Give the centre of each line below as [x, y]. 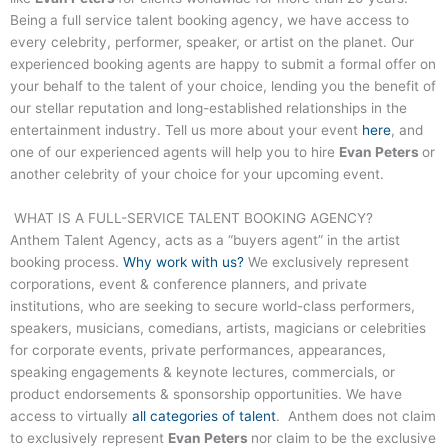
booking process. [66, 261]
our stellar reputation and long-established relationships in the [208, 107]
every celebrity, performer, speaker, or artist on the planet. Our [212, 41]
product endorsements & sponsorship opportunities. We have [206, 393]
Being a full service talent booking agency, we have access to [209, 19]
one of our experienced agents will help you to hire [174, 151]
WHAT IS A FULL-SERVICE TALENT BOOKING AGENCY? [191, 217]
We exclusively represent [326, 261]
